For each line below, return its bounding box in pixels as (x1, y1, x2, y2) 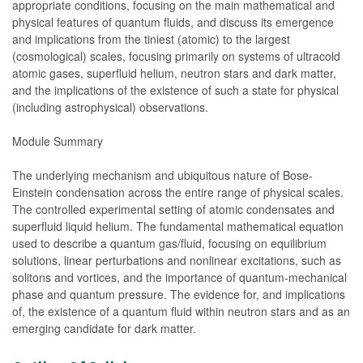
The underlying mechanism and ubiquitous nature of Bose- (12, 166, 313, 183)
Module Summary (12, 132, 103, 149)
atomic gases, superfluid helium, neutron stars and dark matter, (12, 64, 336, 81)
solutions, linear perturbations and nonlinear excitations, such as (12, 251, 341, 268)
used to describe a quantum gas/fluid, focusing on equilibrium (12, 234, 327, 251)
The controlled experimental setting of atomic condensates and (12, 200, 335, 217)
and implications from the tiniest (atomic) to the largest (12, 30, 290, 47)
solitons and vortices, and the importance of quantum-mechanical (12, 268, 347, 285)
